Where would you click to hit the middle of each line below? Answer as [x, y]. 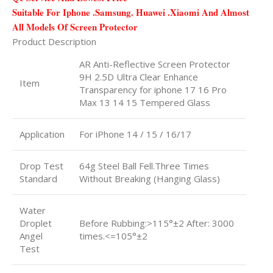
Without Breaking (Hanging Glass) [150, 178]
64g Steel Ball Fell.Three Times [144, 165]
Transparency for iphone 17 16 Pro [153, 89]
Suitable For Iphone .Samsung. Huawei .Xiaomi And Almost [131, 12]
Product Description [54, 41]
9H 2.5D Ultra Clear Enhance [139, 76]
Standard [38, 178]
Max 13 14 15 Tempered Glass [145, 102]
